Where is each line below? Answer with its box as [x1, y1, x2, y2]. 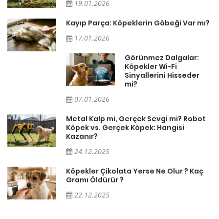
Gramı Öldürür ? [66, 175, 124, 185]
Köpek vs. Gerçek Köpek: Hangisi [66, 122, 184, 132]
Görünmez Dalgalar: [125, 52, 199, 63]
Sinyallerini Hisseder [125, 70, 199, 80]
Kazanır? [66, 131, 98, 141]
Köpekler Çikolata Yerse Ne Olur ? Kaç [66, 166, 203, 176]
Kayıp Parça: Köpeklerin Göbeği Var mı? [66, 18, 210, 28]
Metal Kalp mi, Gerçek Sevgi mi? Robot [66, 113, 206, 124]
